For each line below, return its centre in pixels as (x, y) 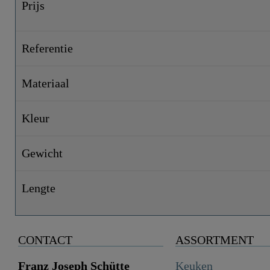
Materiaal (46, 83)
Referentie (47, 48)
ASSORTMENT (214, 240)
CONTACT (45, 240)
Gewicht (42, 153)
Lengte (39, 188)
